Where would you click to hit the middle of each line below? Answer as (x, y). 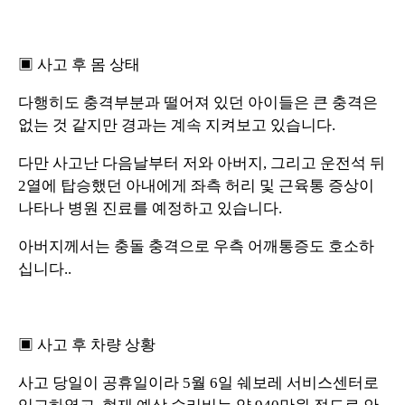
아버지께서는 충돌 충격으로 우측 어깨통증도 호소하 (196, 246)
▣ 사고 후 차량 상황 (87, 344)
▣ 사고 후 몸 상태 (79, 64)
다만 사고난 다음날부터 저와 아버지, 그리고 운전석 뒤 (202, 163)
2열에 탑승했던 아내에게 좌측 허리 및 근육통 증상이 (196, 185)
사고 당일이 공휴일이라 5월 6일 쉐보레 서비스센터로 (198, 382)
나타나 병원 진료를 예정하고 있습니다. (150, 208)
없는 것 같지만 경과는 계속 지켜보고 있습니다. (177, 125)
